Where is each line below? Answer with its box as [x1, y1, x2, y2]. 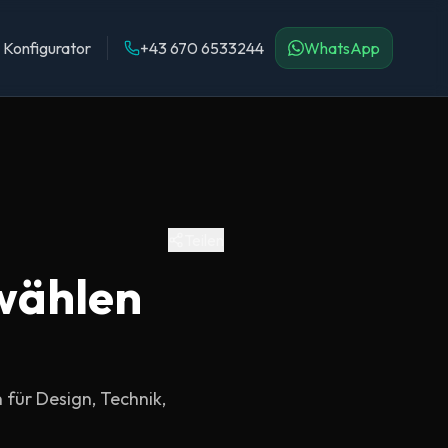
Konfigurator [3, 38, 91, 58]
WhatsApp [304, 38, 380, 58]
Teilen [184, 230, 224, 250]
